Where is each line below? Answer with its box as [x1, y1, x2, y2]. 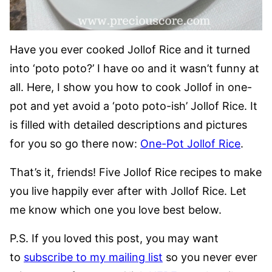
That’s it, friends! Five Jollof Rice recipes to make [10, 165, 262, 178]
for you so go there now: [10, 137, 140, 150]
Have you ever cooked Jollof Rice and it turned [10, 42, 250, 56]
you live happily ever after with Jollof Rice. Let [10, 184, 246, 197]
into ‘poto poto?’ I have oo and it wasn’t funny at [10, 61, 259, 75]
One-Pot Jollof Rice [140, 137, 240, 150]
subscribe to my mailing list [24, 250, 163, 263]
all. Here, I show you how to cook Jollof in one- [10, 80, 252, 93]
